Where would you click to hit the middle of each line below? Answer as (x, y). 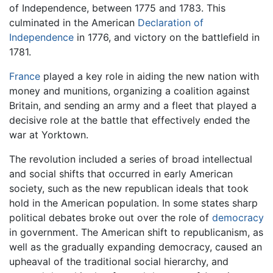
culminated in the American (73, 23)
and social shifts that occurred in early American (121, 174)
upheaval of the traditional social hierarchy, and (119, 262)
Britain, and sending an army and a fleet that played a (133, 106)
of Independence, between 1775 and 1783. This (117, 8)
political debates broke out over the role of (111, 218)
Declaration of (171, 23)
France (25, 76)
